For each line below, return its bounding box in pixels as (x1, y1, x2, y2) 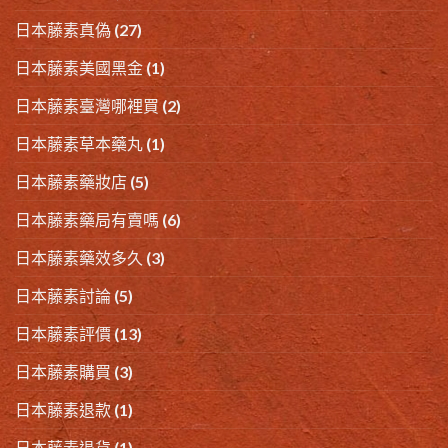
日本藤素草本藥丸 (15, 134, 143, 154)
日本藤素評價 (15, 324, 111, 344)
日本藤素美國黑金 (15, 58, 143, 78)
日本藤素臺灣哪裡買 (15, 96, 159, 116)
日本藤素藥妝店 (15, 172, 127, 192)
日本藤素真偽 (15, 20, 111, 40)
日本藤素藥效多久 (15, 248, 143, 268)
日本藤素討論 (15, 286, 111, 306)
